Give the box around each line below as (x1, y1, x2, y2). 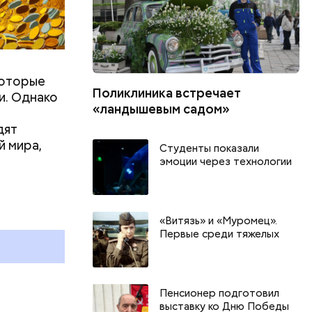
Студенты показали (159, 141, 260, 155)
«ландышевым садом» (93, 100, 231, 117)
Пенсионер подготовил (159, 286, 280, 300)
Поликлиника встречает (93, 84, 242, 101)
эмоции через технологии (159, 154, 292, 169)
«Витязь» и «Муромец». (159, 213, 278, 228)
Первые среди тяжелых (159, 226, 280, 241)
